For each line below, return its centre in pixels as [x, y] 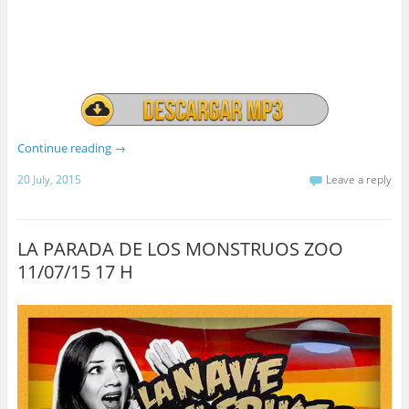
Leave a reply [359, 179]
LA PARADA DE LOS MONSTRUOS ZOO [180, 249]
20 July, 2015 [49, 179]
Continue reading [65, 147]
